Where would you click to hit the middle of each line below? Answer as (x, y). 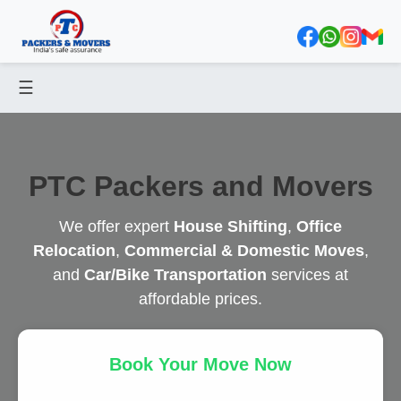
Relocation (74, 251)
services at (307, 275)
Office (319, 226)
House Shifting (230, 226)
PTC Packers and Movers (200, 186)
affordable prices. (200, 299)
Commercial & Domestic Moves (244, 251)
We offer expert (116, 226)
